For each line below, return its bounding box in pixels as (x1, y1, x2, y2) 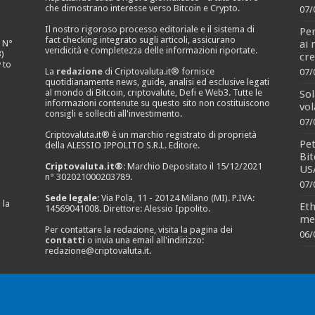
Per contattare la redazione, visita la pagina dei (44, 224, 233, 236)
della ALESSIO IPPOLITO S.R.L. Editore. (44, 140, 200, 151)
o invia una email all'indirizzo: (84, 235, 204, 246)
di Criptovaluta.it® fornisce (102, 66, 214, 77)
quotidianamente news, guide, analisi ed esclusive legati (44, 77, 269, 88)
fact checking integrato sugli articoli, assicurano (44, 34, 236, 46)
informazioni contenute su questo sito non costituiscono (44, 98, 270, 109)
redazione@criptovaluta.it (44, 245, 149, 257)
